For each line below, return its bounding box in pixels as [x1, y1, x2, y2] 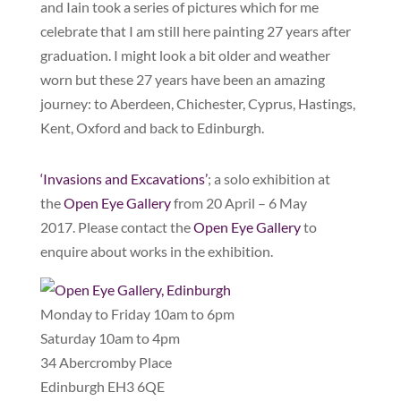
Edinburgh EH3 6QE [39, 378, 165, 396]
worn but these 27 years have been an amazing [39, 71, 325, 89]
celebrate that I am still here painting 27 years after [39, 22, 351, 40]
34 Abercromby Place [39, 354, 172, 371]
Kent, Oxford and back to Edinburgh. [39, 119, 264, 137]
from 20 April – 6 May [170, 194, 307, 212]
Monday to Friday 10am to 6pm [39, 305, 235, 323]
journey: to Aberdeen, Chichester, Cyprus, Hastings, [39, 95, 355, 113]
